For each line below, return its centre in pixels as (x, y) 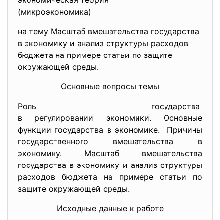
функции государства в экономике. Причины (110, 130)
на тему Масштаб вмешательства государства (109, 31)
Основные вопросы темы (110, 86)
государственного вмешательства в (110, 141)
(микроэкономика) (72, 12)
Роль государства (110, 106)
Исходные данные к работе (110, 208)
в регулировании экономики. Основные (110, 118)
